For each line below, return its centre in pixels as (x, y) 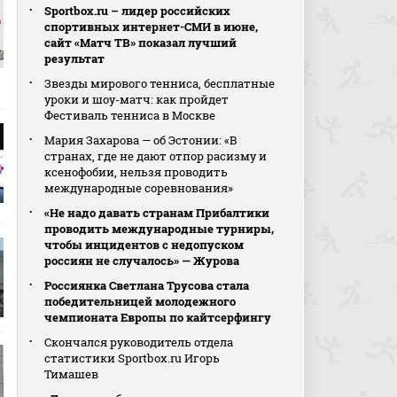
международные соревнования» (139, 188)
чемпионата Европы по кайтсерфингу (158, 317)
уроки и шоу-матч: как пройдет (137, 99)
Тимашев (72, 374)
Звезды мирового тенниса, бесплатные (160, 83)
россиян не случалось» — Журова (142, 261)
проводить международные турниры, (160, 229)
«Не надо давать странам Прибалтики (157, 213)
